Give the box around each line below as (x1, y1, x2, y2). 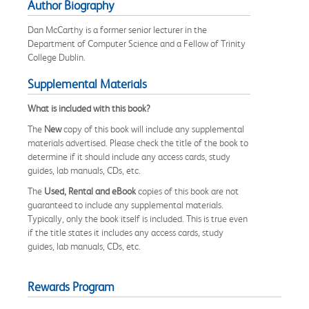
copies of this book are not (136, 185, 239, 197)
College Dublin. (28, 51, 86, 63)
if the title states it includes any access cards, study (28, 226, 223, 238)
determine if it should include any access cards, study (28, 150, 230, 162)
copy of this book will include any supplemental (61, 123, 244, 134)
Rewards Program (28, 279, 114, 294)
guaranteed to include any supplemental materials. (28, 199, 223, 210)
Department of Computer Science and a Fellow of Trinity (28, 37, 246, 49)
